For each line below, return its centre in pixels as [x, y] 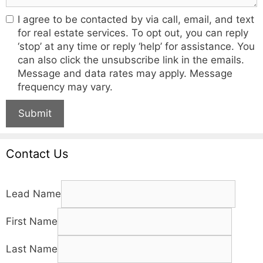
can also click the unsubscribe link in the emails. [131, 60]
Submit [35, 113]
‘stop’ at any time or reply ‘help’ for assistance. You [136, 46]
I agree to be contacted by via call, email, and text [136, 19]
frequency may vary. [65, 87]
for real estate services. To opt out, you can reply [133, 33]
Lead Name [33, 193]
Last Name [32, 249]
